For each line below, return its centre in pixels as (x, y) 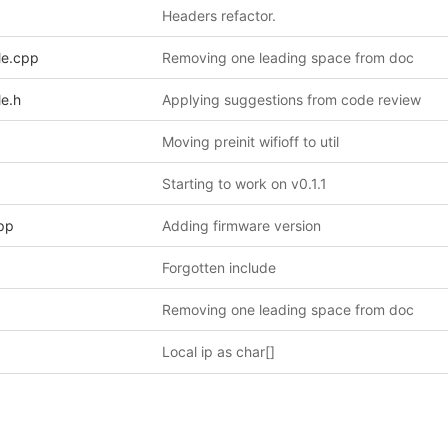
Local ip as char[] (218, 351)
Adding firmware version (241, 225)
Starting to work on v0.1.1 (244, 183)
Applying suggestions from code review (291, 99)
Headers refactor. (219, 15)
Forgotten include (219, 267)
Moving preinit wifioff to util (250, 141)
